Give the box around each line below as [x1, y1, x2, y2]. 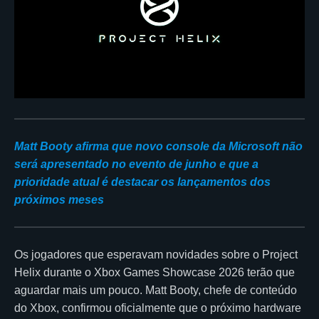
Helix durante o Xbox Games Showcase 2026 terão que [14, 266, 295, 278]
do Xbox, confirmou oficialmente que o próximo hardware [14, 301, 301, 314]
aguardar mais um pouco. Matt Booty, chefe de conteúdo [14, 283, 297, 296]
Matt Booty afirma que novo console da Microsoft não [14, 140, 303, 152]
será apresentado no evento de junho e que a [14, 157, 258, 170]
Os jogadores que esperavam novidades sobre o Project [14, 248, 298, 261]
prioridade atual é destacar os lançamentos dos [14, 175, 271, 188]
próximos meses [14, 193, 104, 206]
